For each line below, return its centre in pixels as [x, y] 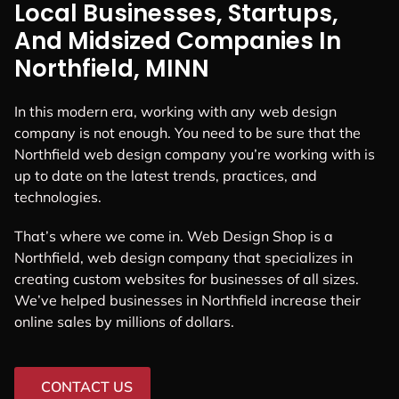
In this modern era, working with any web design [175, 112]
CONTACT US [87, 386]
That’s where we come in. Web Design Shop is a [174, 236]
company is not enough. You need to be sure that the [187, 133]
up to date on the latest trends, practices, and [166, 176]
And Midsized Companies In [178, 41]
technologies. [58, 197]
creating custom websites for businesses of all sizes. [187, 278]
